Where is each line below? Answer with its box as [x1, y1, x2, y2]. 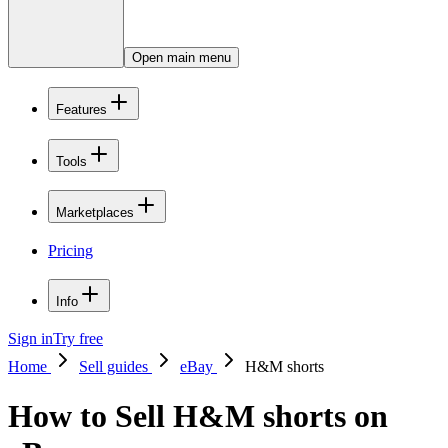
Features [56, 101, 107, 117]
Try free [53, 330, 103, 348]
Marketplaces [56, 205, 134, 221]
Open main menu [132, 50, 231, 66]
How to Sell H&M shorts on [8, 397, 388, 434]
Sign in [8, 330, 53, 348]
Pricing [48, 241, 93, 259]
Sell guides [79, 358, 152, 376]
